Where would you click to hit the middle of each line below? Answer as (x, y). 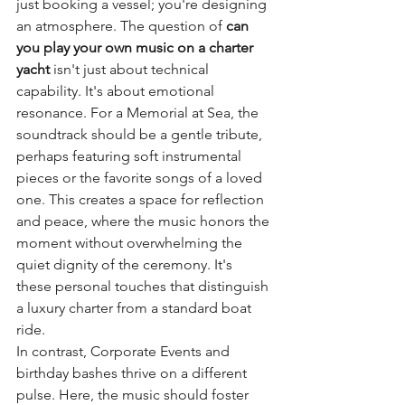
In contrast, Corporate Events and (125, 351)
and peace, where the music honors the (145, 221)
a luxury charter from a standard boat (136, 308)
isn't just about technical (131, 69)
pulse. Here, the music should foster (134, 395)
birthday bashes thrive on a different (133, 373)
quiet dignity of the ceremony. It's (126, 264)
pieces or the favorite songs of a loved (141, 178)
